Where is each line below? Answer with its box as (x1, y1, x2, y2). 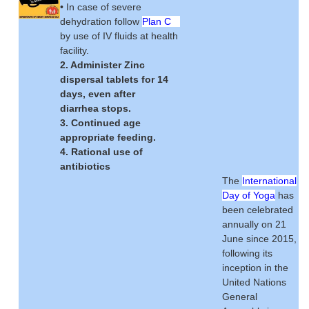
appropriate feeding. (60, 132, 156, 143)
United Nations (222, 277, 286, 288)
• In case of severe (60, 1, 141, 13)
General (222, 291, 257, 303)
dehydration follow (60, 16, 142, 28)
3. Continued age (60, 117, 141, 129)
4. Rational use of (60, 146, 143, 158)
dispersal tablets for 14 (60, 74, 168, 86)
